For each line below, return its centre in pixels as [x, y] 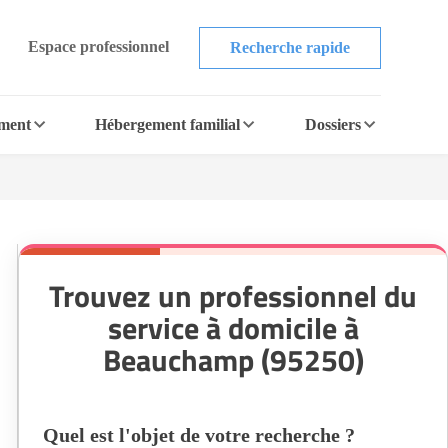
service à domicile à [233, 328]
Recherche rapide [289, 47]
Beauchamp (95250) [233, 360]
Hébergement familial [168, 124]
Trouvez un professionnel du [233, 296]
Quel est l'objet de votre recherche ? [199, 435]
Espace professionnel [98, 46]
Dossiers [332, 124]
